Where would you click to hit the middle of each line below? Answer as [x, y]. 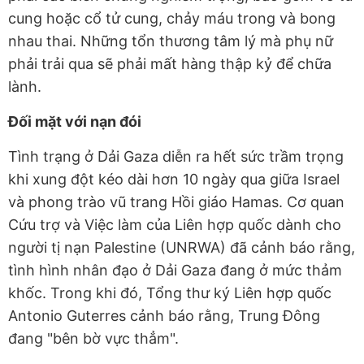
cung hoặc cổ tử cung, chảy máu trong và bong [172, 18]
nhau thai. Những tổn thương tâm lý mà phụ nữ [171, 41]
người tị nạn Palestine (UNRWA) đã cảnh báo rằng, [182, 247]
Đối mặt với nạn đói [75, 121]
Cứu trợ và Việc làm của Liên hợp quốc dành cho [175, 224]
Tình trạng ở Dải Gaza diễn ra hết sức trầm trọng [176, 156]
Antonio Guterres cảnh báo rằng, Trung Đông [164, 315]
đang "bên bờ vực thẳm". [93, 338]
